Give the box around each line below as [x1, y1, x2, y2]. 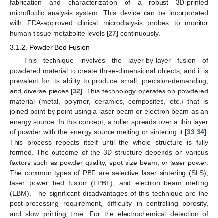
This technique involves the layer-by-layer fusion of [23, 56, 208, 64]
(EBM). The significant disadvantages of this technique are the [10, 189, 208, 197]
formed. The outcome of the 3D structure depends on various [10, 148, 208, 156]
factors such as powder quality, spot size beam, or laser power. [10, 158, 208, 166]
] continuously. [116, 29, 160, 37]
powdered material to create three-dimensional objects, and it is [10, 66, 208, 74]
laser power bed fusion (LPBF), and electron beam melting [10, 179, 208, 187]
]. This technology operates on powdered [80, 87, 208, 95]
